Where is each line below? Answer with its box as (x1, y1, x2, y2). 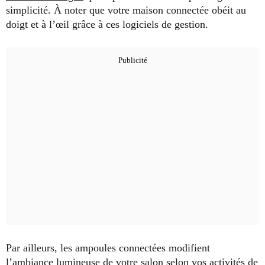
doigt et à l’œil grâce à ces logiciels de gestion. (6, 18, 208, 31)
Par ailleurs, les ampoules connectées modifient (6, 242, 210, 254)
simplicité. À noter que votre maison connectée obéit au (6, 4, 246, 17)
